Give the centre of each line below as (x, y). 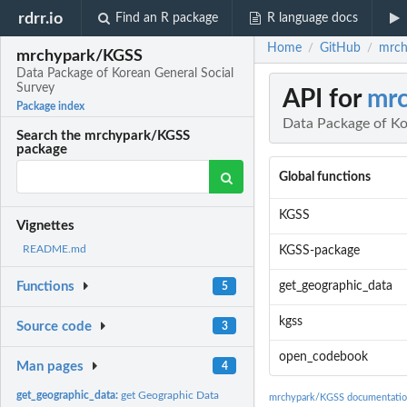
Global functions (324, 178)
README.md (55, 249)
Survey (36, 89)
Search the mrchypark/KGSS (104, 136)
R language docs (312, 18)
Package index (51, 107)
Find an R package (167, 18)
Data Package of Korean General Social (125, 74)
